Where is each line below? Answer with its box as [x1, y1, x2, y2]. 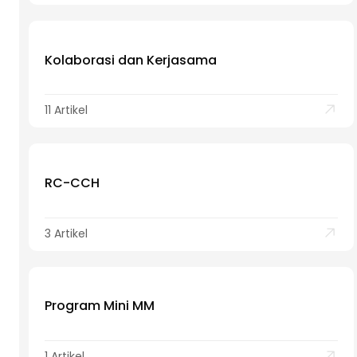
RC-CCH [45, 174, 100, 193]
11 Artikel [45, 102, 88, 119]
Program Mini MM [45, 296, 155, 316]
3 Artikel [45, 225, 88, 241]
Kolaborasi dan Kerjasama [45, 50, 217, 69]
